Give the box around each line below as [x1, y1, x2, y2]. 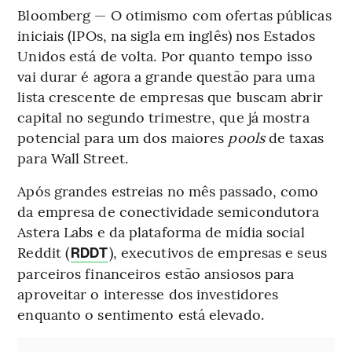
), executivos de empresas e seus [108, 242, 327, 262]
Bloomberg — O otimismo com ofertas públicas [17, 5, 332, 25]
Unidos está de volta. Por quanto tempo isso [17, 46, 313, 66]
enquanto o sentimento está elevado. [17, 304, 264, 324]
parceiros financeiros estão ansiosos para [17, 263, 295, 284]
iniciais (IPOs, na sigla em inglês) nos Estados [17, 25, 316, 46]
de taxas [269, 127, 324, 148]
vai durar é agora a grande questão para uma [17, 66, 315, 86]
